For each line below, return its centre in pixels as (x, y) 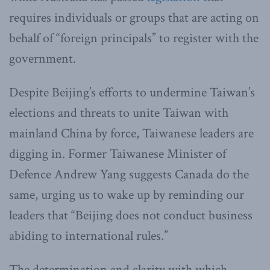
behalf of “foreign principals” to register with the (134, 39)
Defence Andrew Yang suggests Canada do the (129, 175)
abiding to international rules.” (89, 236)
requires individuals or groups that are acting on (134, 18)
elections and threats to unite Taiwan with (119, 113)
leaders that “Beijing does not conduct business (131, 216)
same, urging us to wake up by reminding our (127, 195)
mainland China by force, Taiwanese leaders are (131, 134)
